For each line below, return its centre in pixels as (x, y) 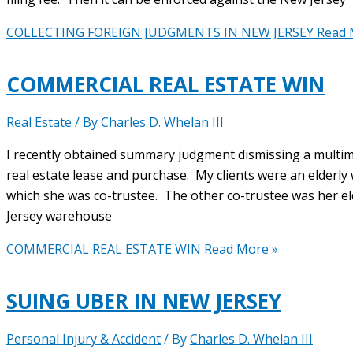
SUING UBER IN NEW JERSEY (144, 301)
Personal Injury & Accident (84, 339)
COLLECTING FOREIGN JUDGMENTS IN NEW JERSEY (160, 32)
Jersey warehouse (59, 216)
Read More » (240, 249)
